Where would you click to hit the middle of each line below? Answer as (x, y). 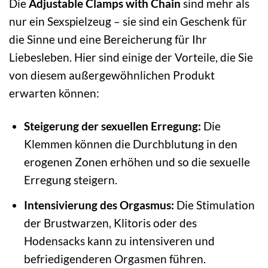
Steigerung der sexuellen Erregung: (112, 126)
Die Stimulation (214, 205)
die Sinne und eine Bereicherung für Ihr (108, 39)
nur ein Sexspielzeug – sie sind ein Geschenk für (128, 22)
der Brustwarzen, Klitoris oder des (110, 223)
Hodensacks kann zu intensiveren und (119, 240)
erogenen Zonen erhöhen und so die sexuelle (137, 162)
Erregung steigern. (70, 180)
